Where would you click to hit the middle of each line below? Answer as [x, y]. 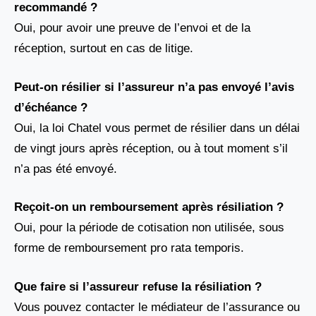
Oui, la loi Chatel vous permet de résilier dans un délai [157, 128]
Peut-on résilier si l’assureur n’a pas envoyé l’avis [154, 87]
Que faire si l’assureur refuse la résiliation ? [138, 286]
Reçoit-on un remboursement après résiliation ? [149, 207]
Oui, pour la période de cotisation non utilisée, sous [149, 228]
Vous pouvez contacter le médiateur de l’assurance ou [157, 307]
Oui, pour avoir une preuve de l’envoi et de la [132, 28]
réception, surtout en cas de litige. [104, 49]
